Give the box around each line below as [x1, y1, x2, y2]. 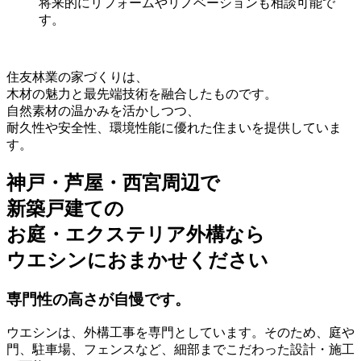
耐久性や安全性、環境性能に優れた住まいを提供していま [6, 120, 342, 135]
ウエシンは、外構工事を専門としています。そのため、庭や [6, 326, 355, 340]
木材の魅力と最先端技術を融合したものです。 [6, 86, 277, 101]
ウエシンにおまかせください [6, 249, 268, 271]
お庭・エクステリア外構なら [6, 223, 265, 245]
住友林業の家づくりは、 [6, 69, 148, 84]
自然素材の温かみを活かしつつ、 [6, 103, 200, 118]
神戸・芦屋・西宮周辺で [6, 172, 220, 193]
